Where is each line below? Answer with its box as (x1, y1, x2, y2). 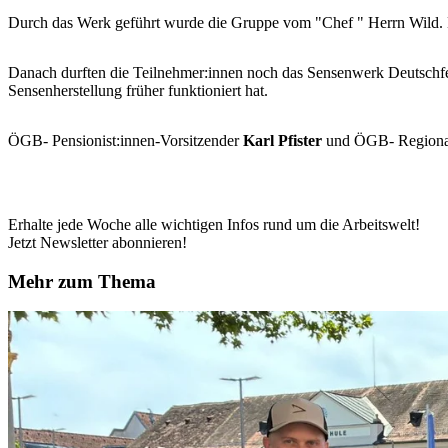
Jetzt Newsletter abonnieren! (8, 233, 187, 251)
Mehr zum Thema (8, 270, 156, 292)
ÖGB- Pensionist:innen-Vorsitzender (8, 131, 243, 149)
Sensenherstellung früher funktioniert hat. (8, 81, 276, 99)
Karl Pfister (243, 131, 322, 149)
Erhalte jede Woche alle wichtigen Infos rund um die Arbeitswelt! (8, 215, 420, 233)
